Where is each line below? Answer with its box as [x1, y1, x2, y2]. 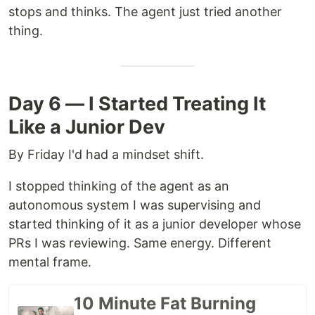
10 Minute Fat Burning [74, 292, 256, 314]
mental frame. [8, 254, 91, 269]
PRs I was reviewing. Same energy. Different [8, 235, 271, 250]
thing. [8, 22, 43, 38]
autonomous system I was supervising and [8, 197, 261, 212]
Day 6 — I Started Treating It [8, 91, 266, 115]
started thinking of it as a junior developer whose [8, 216, 301, 231]
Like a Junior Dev [8, 115, 165, 139]
